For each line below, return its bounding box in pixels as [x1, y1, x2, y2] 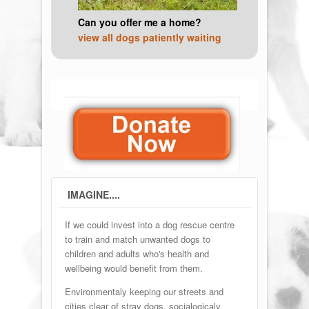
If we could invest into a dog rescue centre [65, 217, 235, 231]
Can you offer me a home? [78, 14, 202, 29]
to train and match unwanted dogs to [65, 232, 211, 246]
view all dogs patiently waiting [78, 30, 222, 44]
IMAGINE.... [67, 187, 120, 201]
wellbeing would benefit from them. [65, 261, 203, 275]
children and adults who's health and [65, 246, 210, 260]
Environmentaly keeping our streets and [65, 284, 224, 298]
